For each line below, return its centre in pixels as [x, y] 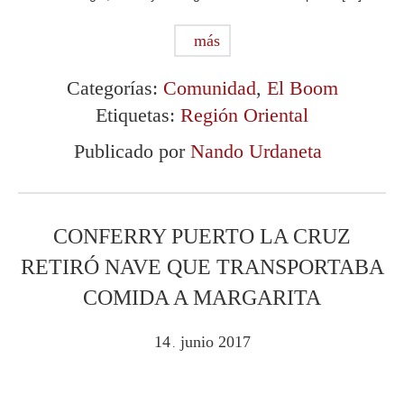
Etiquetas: [138, 115]
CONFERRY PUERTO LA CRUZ [202, 237]
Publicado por [132, 151]
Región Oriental [244, 115]
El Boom [302, 88]
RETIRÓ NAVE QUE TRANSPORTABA [202, 267]
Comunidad [209, 88]
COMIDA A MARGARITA [202, 298]
